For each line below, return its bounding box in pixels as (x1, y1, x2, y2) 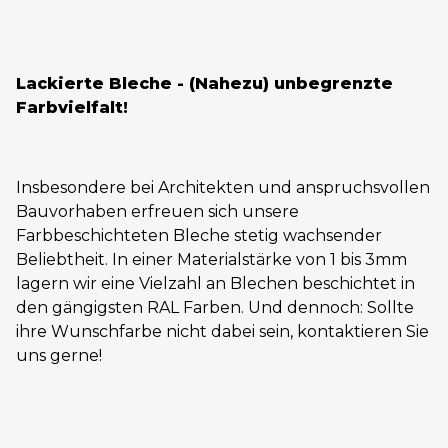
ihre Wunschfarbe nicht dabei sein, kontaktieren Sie (16, 322, 429, 342)
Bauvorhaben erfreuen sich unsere (16, 202, 299, 222)
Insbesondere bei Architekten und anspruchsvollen (16, 178, 430, 198)
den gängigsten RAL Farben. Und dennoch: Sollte (16, 298, 414, 318)
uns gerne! (16, 346, 102, 366)
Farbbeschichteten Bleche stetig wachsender (16, 226, 382, 246)
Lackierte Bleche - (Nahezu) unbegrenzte (16, 74, 393, 94)
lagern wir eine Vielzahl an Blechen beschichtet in (16, 274, 415, 294)
